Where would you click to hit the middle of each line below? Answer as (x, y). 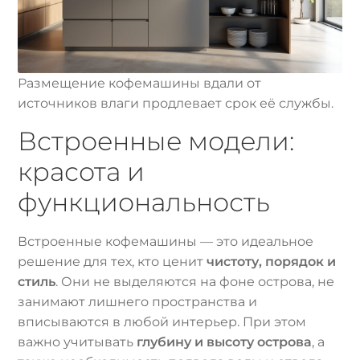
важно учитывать (78, 342)
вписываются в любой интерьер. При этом (162, 322)
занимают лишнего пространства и (138, 302)
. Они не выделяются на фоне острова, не (195, 282)
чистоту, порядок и (272, 262)
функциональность (144, 202)
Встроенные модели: (156, 141)
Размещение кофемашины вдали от (140, 83)
